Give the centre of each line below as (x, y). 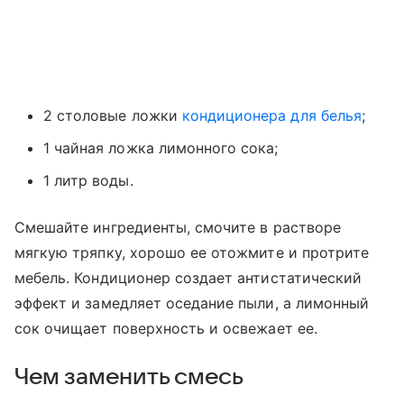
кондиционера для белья (271, 115)
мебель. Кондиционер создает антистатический (188, 277)
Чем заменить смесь (129, 376)
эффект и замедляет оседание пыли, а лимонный (192, 303)
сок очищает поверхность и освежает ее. (166, 328)
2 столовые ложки (113, 115)
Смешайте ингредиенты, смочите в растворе (178, 227)
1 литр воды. (88, 180)
